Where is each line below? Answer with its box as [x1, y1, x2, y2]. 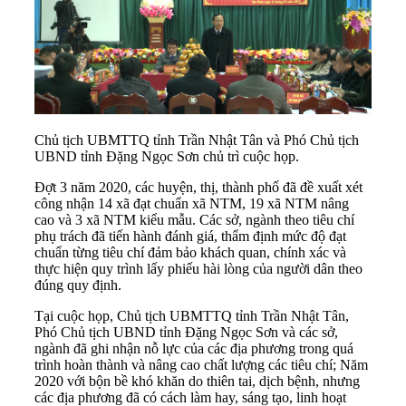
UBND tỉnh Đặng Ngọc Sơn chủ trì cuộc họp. [34, 148, 306, 164]
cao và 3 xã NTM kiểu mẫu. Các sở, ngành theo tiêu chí [34, 211, 354, 227]
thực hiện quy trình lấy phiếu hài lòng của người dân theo [34, 260, 362, 276]
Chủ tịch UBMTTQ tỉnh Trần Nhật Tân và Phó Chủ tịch [34, 131, 359, 148]
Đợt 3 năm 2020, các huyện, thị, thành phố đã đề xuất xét [34, 179, 362, 195]
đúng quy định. [34, 276, 154, 293]
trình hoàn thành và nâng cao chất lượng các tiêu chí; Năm [34, 356, 368, 372]
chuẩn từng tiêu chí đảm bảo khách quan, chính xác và [34, 244, 346, 260]
